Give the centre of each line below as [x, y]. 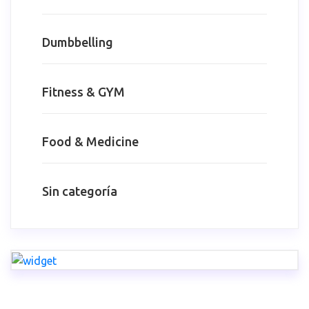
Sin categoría [80, 191]
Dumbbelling [78, 42]
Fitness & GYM [83, 91]
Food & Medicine [90, 141]
